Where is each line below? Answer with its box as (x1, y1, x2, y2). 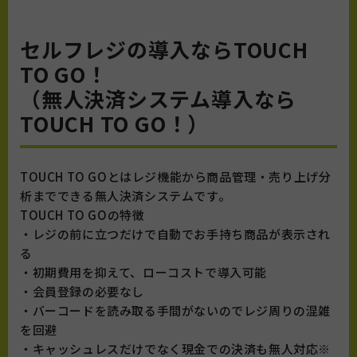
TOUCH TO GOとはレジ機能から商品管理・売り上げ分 (20, 168, 331, 186)
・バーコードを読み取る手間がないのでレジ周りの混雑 (20, 302, 331, 320)
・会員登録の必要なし (20, 283, 144, 300)
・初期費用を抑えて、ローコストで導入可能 (20, 264, 267, 281)
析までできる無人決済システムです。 (20, 187, 231, 205)
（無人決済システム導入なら (20, 84, 297, 114)
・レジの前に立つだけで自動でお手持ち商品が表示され (20, 226, 331, 243)
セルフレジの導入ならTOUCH (20, 34, 308, 65)
